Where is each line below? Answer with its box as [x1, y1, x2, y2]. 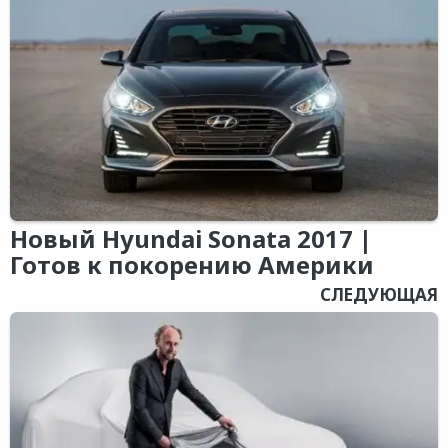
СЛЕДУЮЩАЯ [320, 283, 438, 307]
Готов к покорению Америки [10, 248, 374, 282]
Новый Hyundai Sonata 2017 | [10, 222, 372, 256]
